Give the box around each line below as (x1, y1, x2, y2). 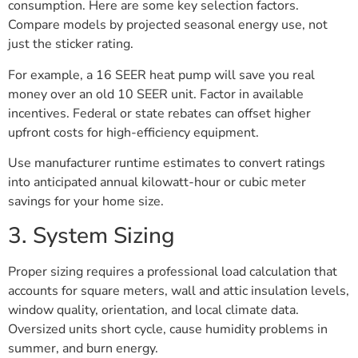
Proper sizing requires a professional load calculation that (8, 262, 337, 280)
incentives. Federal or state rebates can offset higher (8, 104, 311, 122)
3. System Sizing (8, 220, 175, 251)
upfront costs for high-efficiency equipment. (8, 123, 259, 141)
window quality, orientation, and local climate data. (8, 300, 299, 319)
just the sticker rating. (8, 35, 133, 54)
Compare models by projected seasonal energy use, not (8, 16, 328, 34)
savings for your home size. (8, 193, 164, 211)
